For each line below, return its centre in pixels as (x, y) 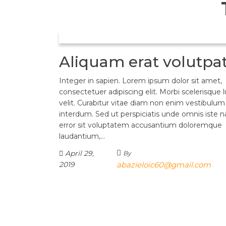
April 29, (78, 153)
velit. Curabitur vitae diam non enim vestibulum (142, 103)
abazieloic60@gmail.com (164, 165)
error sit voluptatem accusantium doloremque (140, 125)
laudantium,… (82, 136)
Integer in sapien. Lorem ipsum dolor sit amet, (140, 81)
